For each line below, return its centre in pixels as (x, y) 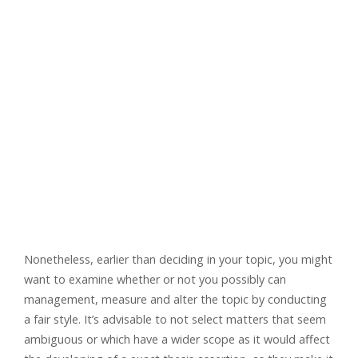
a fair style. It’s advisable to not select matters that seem (175, 319)
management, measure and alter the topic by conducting (175, 299)
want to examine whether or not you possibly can (155, 279)
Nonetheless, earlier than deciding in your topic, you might (178, 259)
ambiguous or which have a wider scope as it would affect (177, 339)
